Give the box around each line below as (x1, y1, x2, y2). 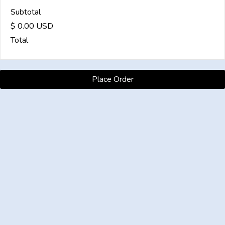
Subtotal (11, 7, 41, 18)
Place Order (91, 74, 134, 85)
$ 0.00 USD (11, 21, 53, 32)
